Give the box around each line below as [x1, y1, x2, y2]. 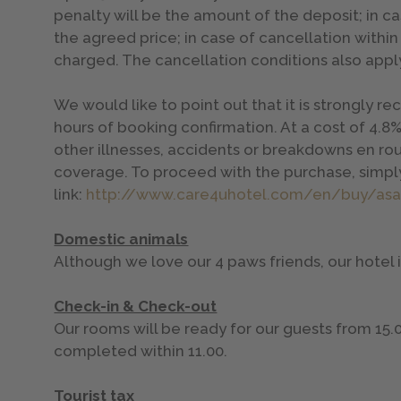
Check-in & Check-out [54, 297, 218, 316]
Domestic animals [54, 230, 189, 249]
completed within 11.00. [54, 342, 228, 361]
